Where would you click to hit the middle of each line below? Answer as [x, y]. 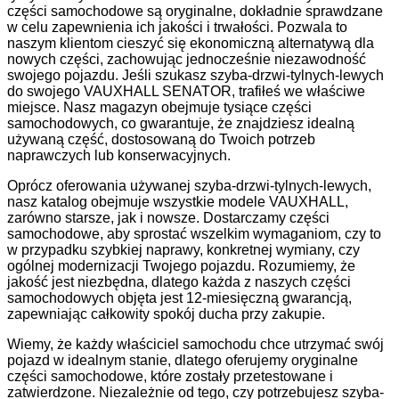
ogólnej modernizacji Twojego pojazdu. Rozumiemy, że [181, 265]
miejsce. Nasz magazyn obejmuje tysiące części [159, 107]
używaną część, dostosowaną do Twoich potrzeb [161, 139]
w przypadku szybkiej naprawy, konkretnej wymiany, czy [183, 249]
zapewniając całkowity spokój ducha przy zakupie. [166, 313]
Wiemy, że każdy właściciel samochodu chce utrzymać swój [195, 344]
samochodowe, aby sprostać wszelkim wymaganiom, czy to [194, 233]
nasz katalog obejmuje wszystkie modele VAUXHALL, [178, 201]
